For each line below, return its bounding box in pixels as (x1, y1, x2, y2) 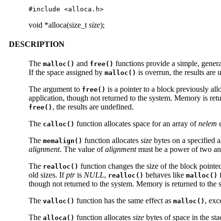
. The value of (60, 145, 105, 154)
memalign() (43, 137, 82, 145)
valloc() (43, 197, 74, 205)
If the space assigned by (29, 68, 105, 77)
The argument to (29, 85, 82, 94)
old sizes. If (29, 171, 66, 180)
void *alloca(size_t (29, 20, 89, 29)
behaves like (144, 171, 186, 180)
